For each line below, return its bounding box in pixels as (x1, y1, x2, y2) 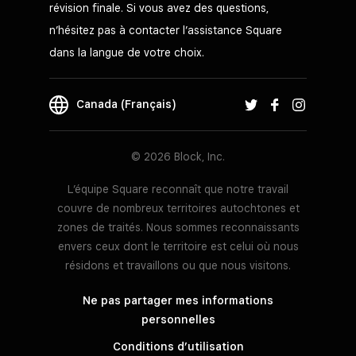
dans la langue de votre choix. (49, 46, 204, 59)
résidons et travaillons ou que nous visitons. (65, 259, 291, 273)
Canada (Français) (76, 97, 176, 110)
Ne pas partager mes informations (83, 294, 273, 308)
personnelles (141, 313, 215, 327)
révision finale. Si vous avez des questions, (49, 2, 269, 14)
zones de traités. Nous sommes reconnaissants (56, 221, 300, 234)
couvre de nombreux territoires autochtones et (56, 202, 300, 215)
